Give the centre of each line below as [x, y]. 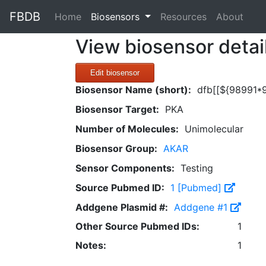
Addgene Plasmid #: [122, 207]
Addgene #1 [202, 207]
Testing [197, 168]
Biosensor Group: [116, 148]
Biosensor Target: [117, 109]
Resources [183, 17]
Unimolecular [214, 129]
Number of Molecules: [127, 129]
